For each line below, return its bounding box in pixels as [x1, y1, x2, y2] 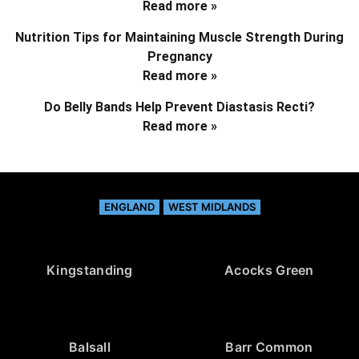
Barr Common [225, 338, 313, 355]
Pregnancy [147, 48, 212, 64]
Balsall [68, 338, 111, 355]
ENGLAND [103, 200, 155, 213]
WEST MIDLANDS [167, 200, 256, 213]
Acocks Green [224, 261, 314, 278]
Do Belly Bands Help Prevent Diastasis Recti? [44, 99, 315, 115]
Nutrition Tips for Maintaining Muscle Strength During [15, 29, 344, 45]
